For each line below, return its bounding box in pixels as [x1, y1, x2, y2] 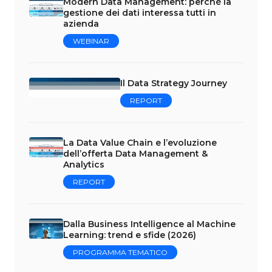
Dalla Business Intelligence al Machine [63, 218, 236, 229]
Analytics [63, 158, 104, 170]
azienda [63, 18, 99, 29]
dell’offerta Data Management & [63, 148, 208, 159]
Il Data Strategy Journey [120, 77, 227, 89]
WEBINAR [73, 36, 109, 46]
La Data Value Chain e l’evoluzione [63, 137, 217, 148]
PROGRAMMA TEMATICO [73, 247, 168, 257]
